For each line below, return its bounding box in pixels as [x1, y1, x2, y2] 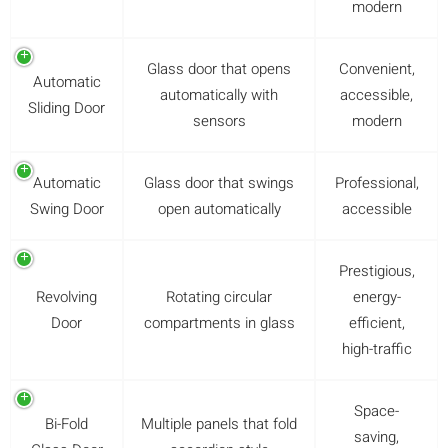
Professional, [334, 171, 419, 194]
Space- [354, 399, 399, 422]
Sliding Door [28, 96, 105, 119]
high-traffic [341, 337, 412, 360]
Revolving [36, 285, 97, 308]
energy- [352, 285, 401, 308]
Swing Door [29, 197, 104, 220]
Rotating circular [166, 285, 272, 308]
